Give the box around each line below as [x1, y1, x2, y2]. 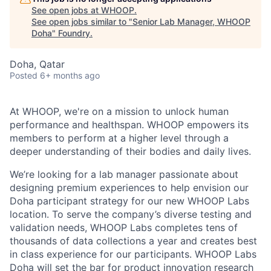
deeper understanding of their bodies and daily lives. [10, 145, 251, 157]
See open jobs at [31, 5, 101, 15]
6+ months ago [40, 70, 100, 80]
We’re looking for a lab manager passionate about [10, 168, 238, 180]
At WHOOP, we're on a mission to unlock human [10, 105, 229, 117]
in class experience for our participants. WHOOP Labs [10, 248, 256, 260]
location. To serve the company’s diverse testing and [10, 208, 252, 220]
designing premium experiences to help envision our [10, 181, 249, 194]
